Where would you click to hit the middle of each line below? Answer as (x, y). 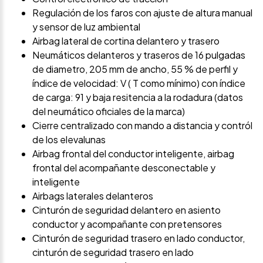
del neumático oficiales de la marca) (109, 112)
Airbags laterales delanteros (93, 196)
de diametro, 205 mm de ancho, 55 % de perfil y (135, 69)
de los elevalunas (69, 140)
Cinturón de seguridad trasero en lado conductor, (139, 238)
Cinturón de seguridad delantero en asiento (127, 210)
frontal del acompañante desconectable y (124, 168)
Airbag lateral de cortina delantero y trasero (126, 41)
